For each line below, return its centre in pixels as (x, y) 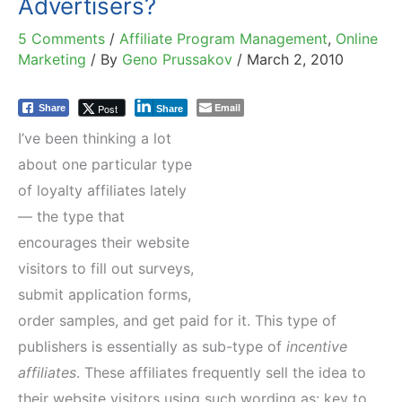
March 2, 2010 (295, 59)
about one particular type (105, 164)
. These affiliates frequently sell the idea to (221, 372)
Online (357, 39)
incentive (317, 346)
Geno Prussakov (179, 59)
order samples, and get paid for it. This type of (177, 320)
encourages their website (104, 242)
